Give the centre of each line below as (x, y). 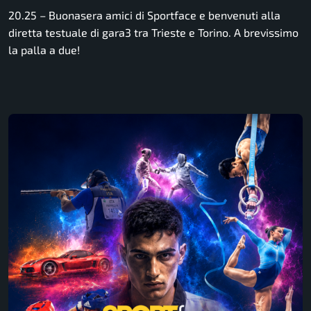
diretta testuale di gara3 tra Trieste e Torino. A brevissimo (153, 33)
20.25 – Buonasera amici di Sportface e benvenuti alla (144, 15)
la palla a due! (44, 50)
